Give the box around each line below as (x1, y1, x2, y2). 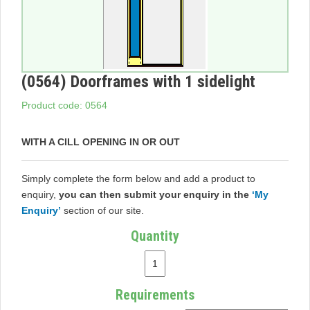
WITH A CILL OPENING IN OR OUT (21, 136, 180, 147)
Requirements (116, 286, 194, 303)
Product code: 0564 (21, 99, 107, 111)
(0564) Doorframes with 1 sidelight (21, 71, 255, 91)
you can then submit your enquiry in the (59, 188, 252, 200)
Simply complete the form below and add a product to (21, 172, 255, 184)
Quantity (131, 227, 179, 244)
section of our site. (61, 204, 144, 216)
